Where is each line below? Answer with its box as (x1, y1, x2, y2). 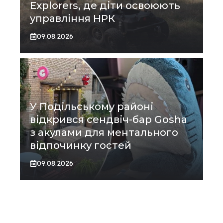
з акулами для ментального (30, 126, 178, 138)
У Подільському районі (30, 100, 153, 112)
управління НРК (30, 12, 115, 24)
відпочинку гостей (30, 139, 131, 151)
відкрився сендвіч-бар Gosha (30, 113, 187, 125)
